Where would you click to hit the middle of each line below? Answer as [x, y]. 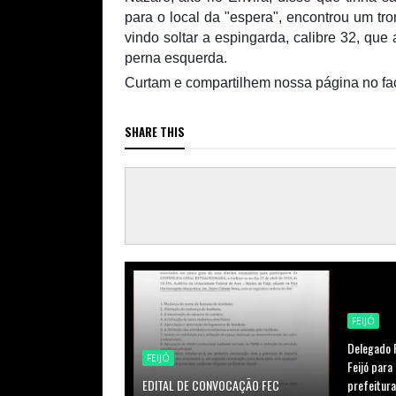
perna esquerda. [175, 58]
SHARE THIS [154, 132]
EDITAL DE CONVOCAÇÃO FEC [210, 385]
